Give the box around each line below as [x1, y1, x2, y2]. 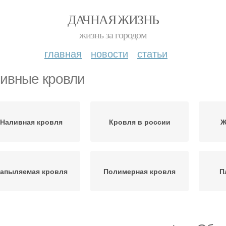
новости [91, 46, 128, 61]
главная [44, 46, 82, 61]
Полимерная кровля [103, 166, 176, 176]
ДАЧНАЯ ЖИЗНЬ [67, 11, 159, 28]
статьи [137, 46, 167, 61]
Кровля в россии [108, 117, 171, 127]
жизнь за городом [79, 28, 147, 41]
